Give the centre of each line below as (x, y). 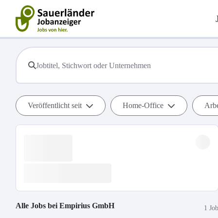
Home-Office (143, 105)
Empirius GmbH (87, 206)
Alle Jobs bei (37, 206)
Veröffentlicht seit (55, 105)
